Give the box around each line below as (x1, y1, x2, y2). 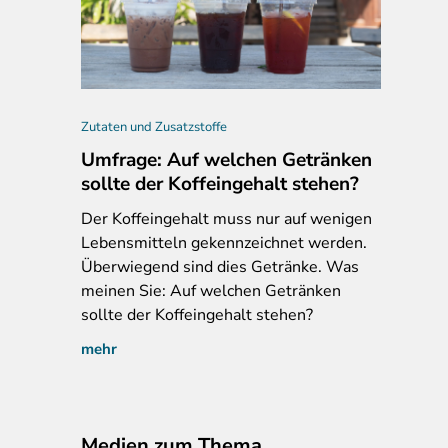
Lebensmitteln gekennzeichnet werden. (81, 231, 367, 254)
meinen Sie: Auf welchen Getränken (81, 279, 341, 302)
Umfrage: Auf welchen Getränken (81, 146, 372, 173)
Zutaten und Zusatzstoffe (81, 117, 227, 136)
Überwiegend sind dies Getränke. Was (81, 255, 359, 278)
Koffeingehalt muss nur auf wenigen (108, 207, 372, 230)
